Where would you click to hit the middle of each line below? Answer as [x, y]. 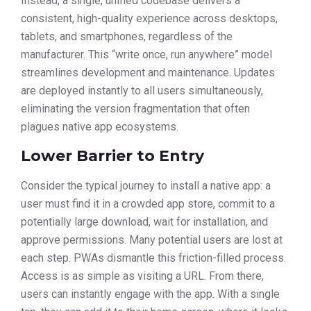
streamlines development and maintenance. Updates [148, 72]
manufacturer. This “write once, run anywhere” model [146, 54]
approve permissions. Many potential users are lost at [152, 240]
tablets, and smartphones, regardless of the [127, 36]
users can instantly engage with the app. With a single [150, 294]
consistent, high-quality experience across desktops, [149, 18]
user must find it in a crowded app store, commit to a [148, 204]
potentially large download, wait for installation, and [144, 222]
